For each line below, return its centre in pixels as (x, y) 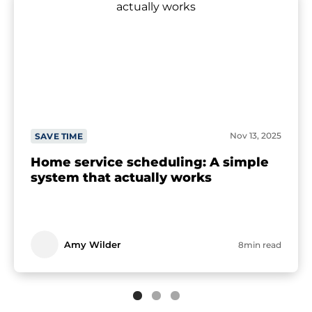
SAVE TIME (59, 136)
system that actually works (121, 177)
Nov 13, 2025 (256, 136)
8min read (260, 245)
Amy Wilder (92, 245)
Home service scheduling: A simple (150, 162)
